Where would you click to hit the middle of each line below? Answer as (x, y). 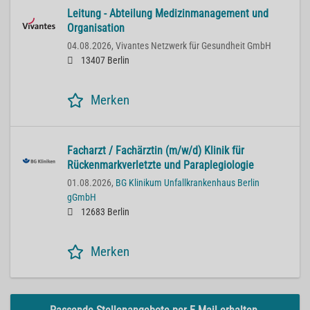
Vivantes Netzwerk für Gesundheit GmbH (193, 46)
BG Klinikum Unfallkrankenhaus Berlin (188, 183)
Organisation (96, 28)
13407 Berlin (104, 61)
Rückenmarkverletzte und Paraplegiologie (161, 165)
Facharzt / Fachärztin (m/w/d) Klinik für (156, 151)
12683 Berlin (104, 212)
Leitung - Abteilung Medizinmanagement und (168, 14)
